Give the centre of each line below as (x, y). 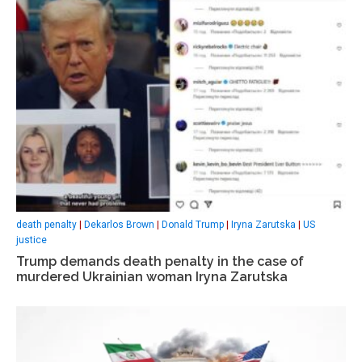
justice (32, 240)
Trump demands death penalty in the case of (160, 261)
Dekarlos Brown (119, 224)
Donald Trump (193, 224)
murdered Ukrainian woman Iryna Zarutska (152, 276)
